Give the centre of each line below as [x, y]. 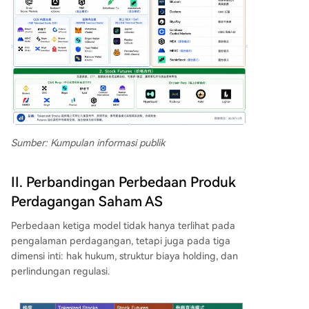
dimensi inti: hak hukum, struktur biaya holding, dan [124, 256]
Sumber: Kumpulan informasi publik [88, 142]
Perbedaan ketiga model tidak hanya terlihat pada [123, 225]
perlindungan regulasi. [60, 271]
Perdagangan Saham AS [87, 201]
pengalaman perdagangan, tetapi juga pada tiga [121, 240]
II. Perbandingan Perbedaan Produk [123, 182]
